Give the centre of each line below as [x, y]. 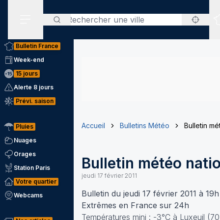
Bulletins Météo [145, 125]
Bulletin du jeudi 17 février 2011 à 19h [150, 193]
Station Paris [32, 168]
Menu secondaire [57, 31]
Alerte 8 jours [34, 87]
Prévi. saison [35, 101]
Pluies [25, 126]
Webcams [28, 195]
